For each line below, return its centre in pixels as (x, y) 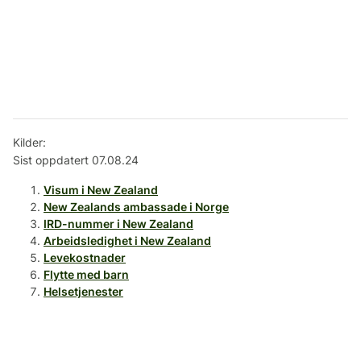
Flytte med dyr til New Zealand (126, 309)
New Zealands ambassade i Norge (136, 207)
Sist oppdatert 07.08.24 (76, 160)
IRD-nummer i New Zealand (118, 224)
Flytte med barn (86, 275)
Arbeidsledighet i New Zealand (127, 241)
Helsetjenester (83, 292)
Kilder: (29, 143)
